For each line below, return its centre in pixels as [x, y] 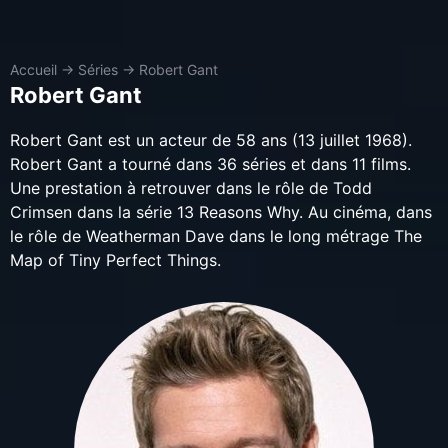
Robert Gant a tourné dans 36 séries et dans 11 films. [210, 164]
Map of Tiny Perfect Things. [115, 260]
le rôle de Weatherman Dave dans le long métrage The [216, 236]
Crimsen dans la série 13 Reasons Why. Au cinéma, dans [221, 212]
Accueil [33, 69]
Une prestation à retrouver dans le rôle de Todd [191, 188]
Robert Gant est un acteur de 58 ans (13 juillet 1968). [211, 140]
